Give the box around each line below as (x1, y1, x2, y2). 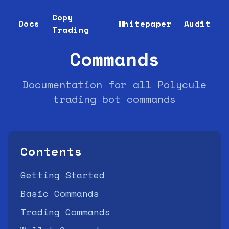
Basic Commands (20, 187, 99, 200)
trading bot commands (53, 91, 176, 106)
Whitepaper (119, 17, 172, 30)
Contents (20, 142, 82, 161)
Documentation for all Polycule (22, 77, 207, 92)
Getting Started (20, 168, 105, 181)
